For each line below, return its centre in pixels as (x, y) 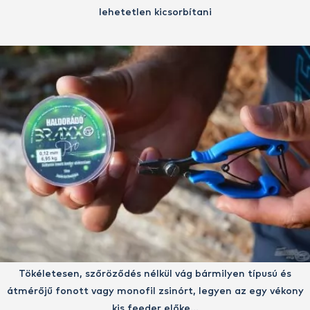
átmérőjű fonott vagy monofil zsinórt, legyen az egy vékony (155, 291)
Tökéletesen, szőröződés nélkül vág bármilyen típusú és (155, 274)
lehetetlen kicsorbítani (155, 13)
